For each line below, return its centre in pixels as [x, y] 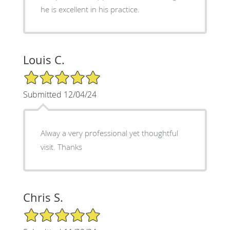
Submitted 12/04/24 [60, 95]
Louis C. [44, 60]
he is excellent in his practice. [90, 9]
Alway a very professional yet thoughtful [109, 133]
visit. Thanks [61, 147]
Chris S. [43, 198]
